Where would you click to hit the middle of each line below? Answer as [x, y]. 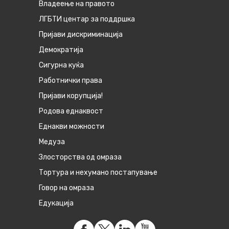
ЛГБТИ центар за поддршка [87, 19]
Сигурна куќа [61, 65]
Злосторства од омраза [80, 157]
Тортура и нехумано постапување [98, 173]
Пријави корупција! [71, 96]
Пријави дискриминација [81, 35]
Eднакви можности [71, 127]
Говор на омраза [66, 188]
